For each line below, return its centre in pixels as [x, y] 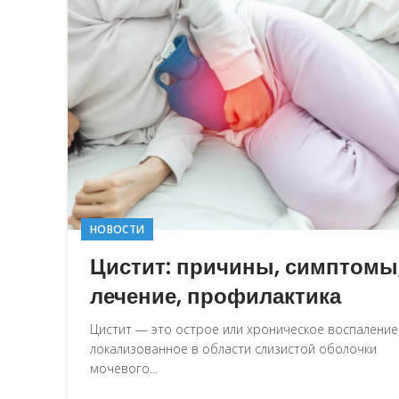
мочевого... [124, 368]
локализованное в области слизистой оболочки [233, 348]
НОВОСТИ [118, 229]
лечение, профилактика [216, 296]
